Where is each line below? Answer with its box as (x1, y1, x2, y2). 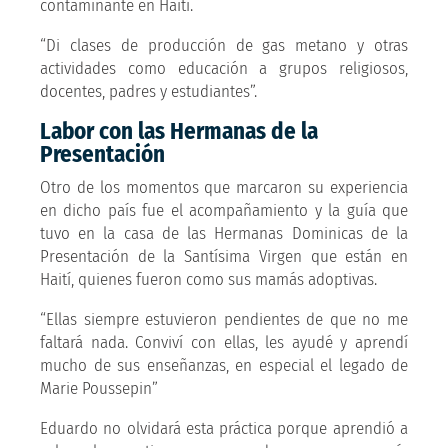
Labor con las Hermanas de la (40, 116, 318, 145)
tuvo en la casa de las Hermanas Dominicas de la (40, 222, 408, 244)
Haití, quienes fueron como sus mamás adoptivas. (40, 268, 377, 290)
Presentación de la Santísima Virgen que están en (40, 245, 408, 267)
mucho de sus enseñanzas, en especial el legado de (40, 354, 408, 376)
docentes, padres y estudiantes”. (40, 80, 257, 102)
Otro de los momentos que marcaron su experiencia (40, 176, 408, 198)
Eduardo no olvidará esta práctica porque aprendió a (40, 417, 408, 439)
